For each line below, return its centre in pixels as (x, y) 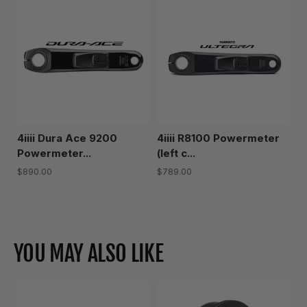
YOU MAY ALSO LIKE (89, 254)
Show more (153, 204)
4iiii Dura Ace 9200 (67, 138)
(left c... (176, 153)
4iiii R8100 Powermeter (218, 138)
